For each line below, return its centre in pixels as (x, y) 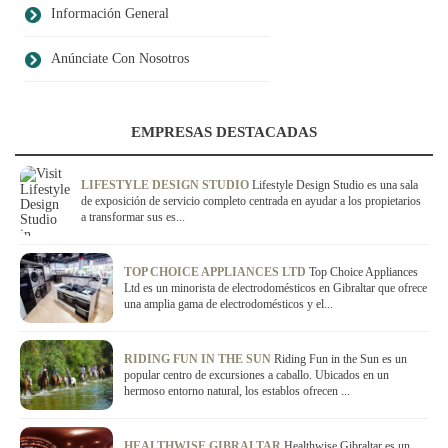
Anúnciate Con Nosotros (120, 59)
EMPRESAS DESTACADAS (224, 132)
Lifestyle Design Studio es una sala (335, 185)
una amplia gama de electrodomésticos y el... (228, 304)
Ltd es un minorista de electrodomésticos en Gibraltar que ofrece (275, 288)
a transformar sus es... (133, 217)
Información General (110, 14)
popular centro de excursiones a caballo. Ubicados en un (256, 375)
